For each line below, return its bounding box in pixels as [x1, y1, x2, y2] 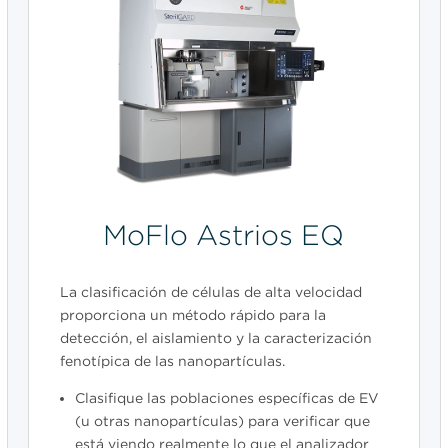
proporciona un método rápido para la [59, 307, 326, 324]
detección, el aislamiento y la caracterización [59, 330, 372, 347]
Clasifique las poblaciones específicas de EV [74, 390, 379, 407]
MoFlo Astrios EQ [103, 218, 345, 253]
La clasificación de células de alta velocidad [59, 284, 362, 301]
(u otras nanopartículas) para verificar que [74, 413, 370, 430]
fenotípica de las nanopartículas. [59, 353, 285, 370]
